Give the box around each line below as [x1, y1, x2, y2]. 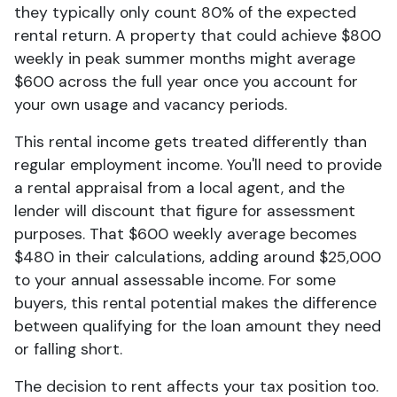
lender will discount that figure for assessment [14, 201, 355, 221]
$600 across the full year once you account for [14, 72, 358, 91]
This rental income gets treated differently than [14, 132, 367, 152]
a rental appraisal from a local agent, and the [14, 178, 345, 198]
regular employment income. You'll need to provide [14, 155, 382, 175]
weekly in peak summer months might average [14, 49, 355, 68]
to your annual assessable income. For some [14, 270, 336, 290]
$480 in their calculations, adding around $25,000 [14, 247, 381, 267]
